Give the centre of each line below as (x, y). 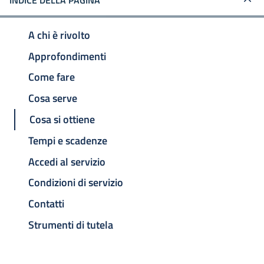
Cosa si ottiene (62, 120)
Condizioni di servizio (76, 183)
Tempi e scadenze (68, 140)
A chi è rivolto (59, 35)
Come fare (52, 77)
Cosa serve (53, 98)
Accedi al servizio (67, 161)
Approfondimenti (67, 56)
